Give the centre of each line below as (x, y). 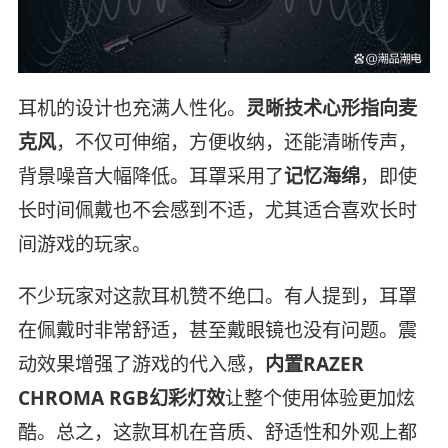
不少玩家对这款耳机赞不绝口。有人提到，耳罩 (217, 295)
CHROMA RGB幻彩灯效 (121, 397)
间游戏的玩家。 (84, 243)
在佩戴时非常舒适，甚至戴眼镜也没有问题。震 (217, 329)
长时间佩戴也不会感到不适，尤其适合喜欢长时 (217, 209)
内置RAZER (314, 363)
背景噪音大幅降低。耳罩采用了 (150, 175)
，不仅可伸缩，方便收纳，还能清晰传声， (236, 141)
